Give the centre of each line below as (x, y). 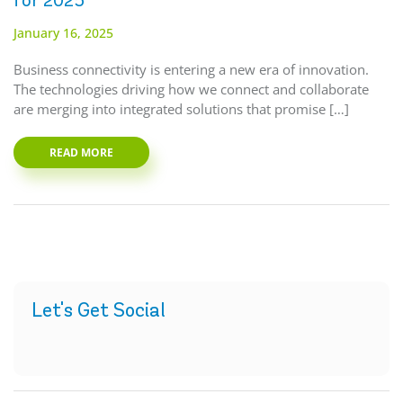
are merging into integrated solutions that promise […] (181, 109)
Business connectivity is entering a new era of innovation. (195, 70)
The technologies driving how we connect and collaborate (191, 90)
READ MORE (81, 153)
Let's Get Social (99, 310)
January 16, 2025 (63, 33)
